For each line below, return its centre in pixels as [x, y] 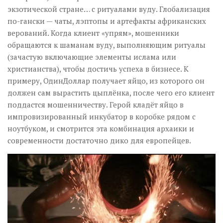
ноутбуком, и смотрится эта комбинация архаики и [101, 128]
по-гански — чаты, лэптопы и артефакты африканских [107, 21]
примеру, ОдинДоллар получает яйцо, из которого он [106, 81]
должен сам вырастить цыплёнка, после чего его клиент [111, 93]
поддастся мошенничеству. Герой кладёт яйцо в [96, 105]
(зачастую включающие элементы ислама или [92, 57]
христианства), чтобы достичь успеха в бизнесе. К [98, 69]
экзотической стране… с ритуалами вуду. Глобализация [109, 9]
